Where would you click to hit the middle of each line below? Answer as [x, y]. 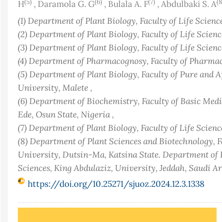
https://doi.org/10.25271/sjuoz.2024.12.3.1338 [116, 184]
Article [31, 214]
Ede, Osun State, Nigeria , [66, 114]
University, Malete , [55, 87]
